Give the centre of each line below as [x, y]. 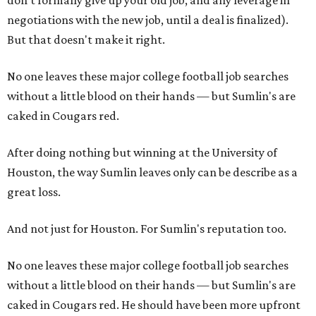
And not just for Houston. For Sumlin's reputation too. [147, 229]
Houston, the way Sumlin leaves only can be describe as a [152, 172]
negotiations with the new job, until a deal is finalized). [148, 20]
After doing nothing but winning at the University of [142, 152]
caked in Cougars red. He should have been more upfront [154, 305]
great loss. [34, 192]
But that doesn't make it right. [86, 39]
